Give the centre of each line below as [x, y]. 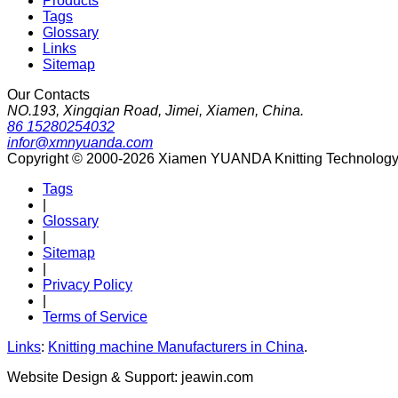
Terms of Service [95, 316]
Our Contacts [48, 94]
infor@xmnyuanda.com [80, 142]
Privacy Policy [88, 284]
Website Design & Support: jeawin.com [130, 377]
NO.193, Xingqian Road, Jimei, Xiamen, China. [155, 110]
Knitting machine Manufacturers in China [176, 346]
